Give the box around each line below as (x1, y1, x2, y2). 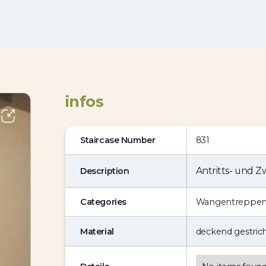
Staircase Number (80, 134, 156, 145)
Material (80, 226, 114, 237)
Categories (80, 196, 126, 207)
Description (80, 165, 129, 176)
